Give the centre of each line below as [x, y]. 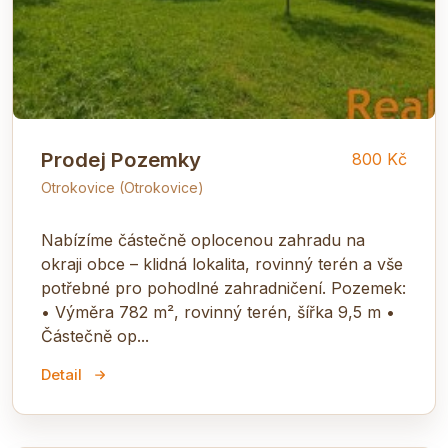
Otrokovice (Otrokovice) [122, 187]
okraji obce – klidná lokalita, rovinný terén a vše [222, 264]
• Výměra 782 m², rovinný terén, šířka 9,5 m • [218, 312]
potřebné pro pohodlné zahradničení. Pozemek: [223, 288]
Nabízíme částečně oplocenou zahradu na [203, 240]
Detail [61, 374]
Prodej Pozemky [121, 159]
